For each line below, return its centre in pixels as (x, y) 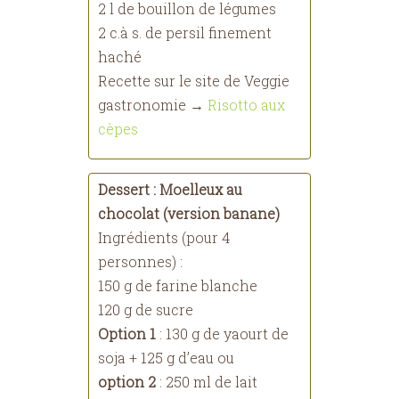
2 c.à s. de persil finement (185, 33)
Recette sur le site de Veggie (194, 81)
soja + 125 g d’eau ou (166, 358)
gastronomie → (153, 105)
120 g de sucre (146, 309)
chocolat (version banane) (189, 213)
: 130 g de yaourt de (222, 334)
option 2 (127, 382)
